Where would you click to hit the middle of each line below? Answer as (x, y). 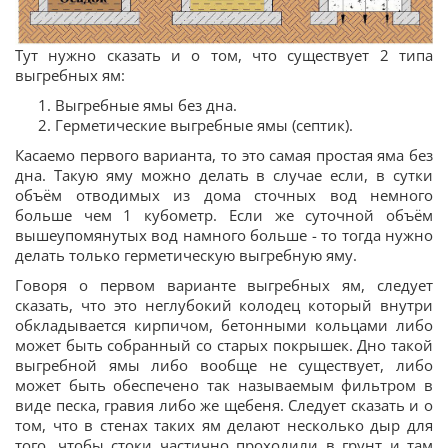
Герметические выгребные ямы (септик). (204, 125)
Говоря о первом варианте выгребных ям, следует (224, 285)
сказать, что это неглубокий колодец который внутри (224, 305)
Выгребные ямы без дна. (146, 105)
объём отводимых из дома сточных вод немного (224, 195)
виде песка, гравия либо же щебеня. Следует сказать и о (224, 405)
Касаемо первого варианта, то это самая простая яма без (224, 155)
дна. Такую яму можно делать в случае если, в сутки (224, 175)
